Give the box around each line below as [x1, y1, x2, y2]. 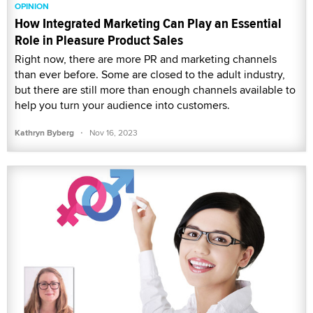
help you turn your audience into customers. [15, 97, 230, 114]
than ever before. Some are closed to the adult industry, [15, 66, 285, 83]
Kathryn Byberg [15, 126, 74, 140]
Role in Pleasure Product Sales [15, 30, 183, 51]
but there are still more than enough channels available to [15, 82, 296, 99]
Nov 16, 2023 [89, 126, 138, 139]
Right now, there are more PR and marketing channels [15, 51, 277, 68]
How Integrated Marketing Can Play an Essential [15, 13, 282, 34]
